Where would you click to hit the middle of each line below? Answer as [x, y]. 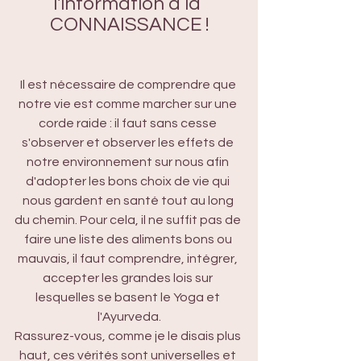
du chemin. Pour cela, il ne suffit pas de [129, 220]
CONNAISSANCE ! [129, 25]
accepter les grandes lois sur [129, 278]
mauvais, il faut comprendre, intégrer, [129, 259]
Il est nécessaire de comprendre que [129, 85]
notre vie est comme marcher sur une [129, 104]
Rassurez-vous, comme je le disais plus [129, 336]
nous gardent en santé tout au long [129, 201]
